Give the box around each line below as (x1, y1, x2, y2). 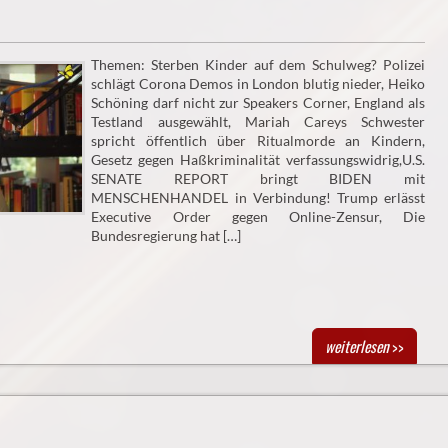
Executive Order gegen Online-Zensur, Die (91, 207, 425, 225)
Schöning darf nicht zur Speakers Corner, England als (91, 93, 425, 111)
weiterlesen (324, 334, 389, 357)
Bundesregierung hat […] (91, 226, 242, 244)
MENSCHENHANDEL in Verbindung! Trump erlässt (91, 188, 425, 206)
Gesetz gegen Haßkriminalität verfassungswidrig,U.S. (91, 150, 425, 168)
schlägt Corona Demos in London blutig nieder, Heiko (91, 74, 425, 92)
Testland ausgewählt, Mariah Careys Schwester (91, 112, 425, 130)
